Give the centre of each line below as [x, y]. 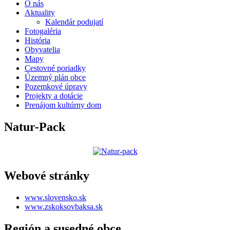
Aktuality [40, 13]
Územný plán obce [55, 78]
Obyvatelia [42, 50]
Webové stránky [47, 176]
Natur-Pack [35, 127]
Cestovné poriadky [55, 68]
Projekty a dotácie [54, 96]
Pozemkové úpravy [56, 87]
